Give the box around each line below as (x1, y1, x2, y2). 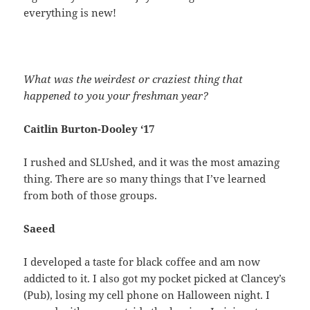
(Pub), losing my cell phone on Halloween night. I (24, 288, 271, 302)
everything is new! (24, 6, 117, 20)
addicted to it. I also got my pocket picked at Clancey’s (24, 271, 286, 286)
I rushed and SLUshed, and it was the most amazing (24, 155, 280, 170)
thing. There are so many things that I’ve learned (24, 172, 266, 186)
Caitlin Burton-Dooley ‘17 (24, 122, 155, 136)
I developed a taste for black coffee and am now (24, 255, 261, 269)
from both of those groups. (24, 188, 158, 203)
